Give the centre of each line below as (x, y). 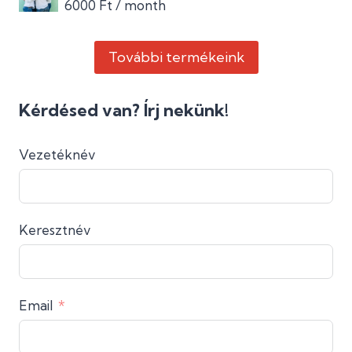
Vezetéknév (57, 154)
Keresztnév (55, 229)
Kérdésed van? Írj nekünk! (124, 110)
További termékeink (176, 57)
